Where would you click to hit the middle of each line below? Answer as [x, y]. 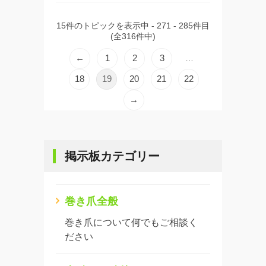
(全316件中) [133, 36]
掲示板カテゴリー [112, 156]
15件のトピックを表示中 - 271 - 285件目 [133, 25]
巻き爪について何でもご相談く [131, 222]
